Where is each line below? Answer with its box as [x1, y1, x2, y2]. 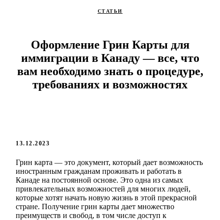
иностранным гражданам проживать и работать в [16, 167, 182, 176]
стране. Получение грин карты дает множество [16, 202, 174, 211]
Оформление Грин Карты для [30, 38, 190, 52]
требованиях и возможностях [32, 78, 188, 91]
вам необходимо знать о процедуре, [17, 65, 203, 78]
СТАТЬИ [97, 8, 123, 14]
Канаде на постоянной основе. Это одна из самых [16, 176, 183, 185]
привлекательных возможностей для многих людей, [16, 185, 191, 193]
